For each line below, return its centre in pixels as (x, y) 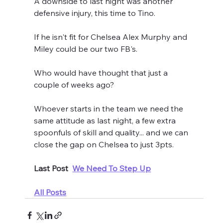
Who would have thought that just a (102, 73)
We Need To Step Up (112, 168)
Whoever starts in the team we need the (110, 109)
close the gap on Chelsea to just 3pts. (104, 145)
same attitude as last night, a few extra (106, 121)
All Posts (50, 192)
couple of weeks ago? (74, 85)
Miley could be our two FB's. (86, 49)
